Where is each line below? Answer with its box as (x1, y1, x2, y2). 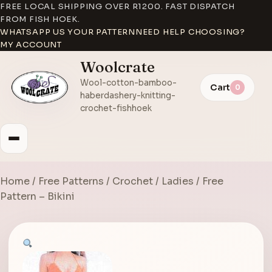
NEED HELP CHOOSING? (135, 27, 245, 37)
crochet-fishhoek (80, 103, 152, 114)
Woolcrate (80, 58, 155, 76)
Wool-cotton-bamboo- (80, 78, 177, 88)
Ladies (161, 175, 194, 188)
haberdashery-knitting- (80, 90, 175, 101)
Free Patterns (38, 175, 104, 188)
